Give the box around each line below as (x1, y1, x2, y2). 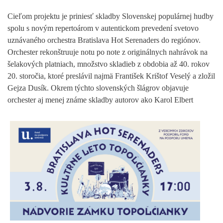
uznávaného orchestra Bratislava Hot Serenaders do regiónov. (7, 35, 201, 44)
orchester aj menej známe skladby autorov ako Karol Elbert (7, 95, 193, 104)
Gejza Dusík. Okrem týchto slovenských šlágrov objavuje (7, 83, 189, 92)
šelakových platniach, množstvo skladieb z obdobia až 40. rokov (7, 59, 210, 68)
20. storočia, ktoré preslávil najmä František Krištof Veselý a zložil (7, 71, 215, 80)
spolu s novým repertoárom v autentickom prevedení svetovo (7, 23, 199, 32)
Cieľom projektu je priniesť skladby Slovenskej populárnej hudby (7, 11, 214, 20)
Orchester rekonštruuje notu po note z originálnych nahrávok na (7, 47, 208, 56)
